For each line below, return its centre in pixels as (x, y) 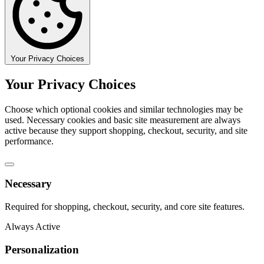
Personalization (42, 249)
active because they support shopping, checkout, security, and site (126, 130)
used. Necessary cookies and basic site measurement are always (123, 120)
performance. (29, 141)
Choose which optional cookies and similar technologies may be (124, 109)
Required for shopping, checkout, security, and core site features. (125, 207)
